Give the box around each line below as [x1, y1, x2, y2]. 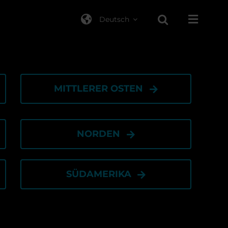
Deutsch [99, 14, 130, 24]
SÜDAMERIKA [66, 168, 131, 180]
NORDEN [77, 128, 121, 139]
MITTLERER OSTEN [54, 83, 144, 94]
